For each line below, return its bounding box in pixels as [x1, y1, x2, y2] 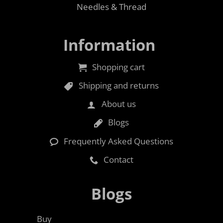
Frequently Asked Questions [64, 135, 174, 147]
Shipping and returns [78, 80, 159, 92]
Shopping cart [92, 61, 145, 73]
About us [101, 98, 136, 110]
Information [63, 34, 155, 55]
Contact [104, 153, 134, 165]
